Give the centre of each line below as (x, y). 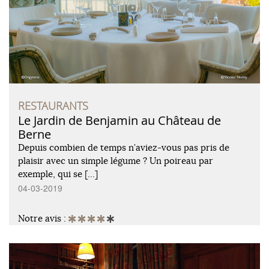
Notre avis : (43, 218)
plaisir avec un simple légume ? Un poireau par (116, 160)
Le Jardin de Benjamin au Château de (119, 120)
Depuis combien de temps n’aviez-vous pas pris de (124, 147)
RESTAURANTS (53, 105)
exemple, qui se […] (58, 174)
